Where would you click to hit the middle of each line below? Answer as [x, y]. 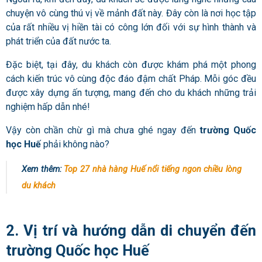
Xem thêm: [43, 169]
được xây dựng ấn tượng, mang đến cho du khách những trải [131, 93]
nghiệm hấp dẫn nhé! [48, 107]
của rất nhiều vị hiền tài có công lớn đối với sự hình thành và [131, 27]
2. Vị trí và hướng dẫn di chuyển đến [131, 230]
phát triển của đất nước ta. [58, 42]
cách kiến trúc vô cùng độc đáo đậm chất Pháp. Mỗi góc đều [131, 79]
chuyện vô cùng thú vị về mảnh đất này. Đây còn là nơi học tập [131, 13]
